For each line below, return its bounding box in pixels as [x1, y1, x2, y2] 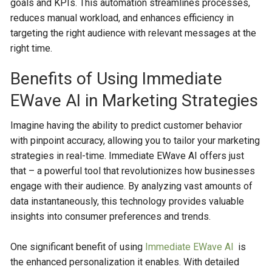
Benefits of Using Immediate [10, 69, 223, 89]
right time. [10, 42, 53, 54]
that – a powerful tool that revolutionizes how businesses [10, 165, 256, 177]
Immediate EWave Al [145, 241, 234, 253]
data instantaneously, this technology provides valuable [10, 195, 245, 207]
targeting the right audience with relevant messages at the [10, 27, 257, 39]
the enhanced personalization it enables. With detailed [10, 256, 240, 268]
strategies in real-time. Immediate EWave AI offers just [10, 150, 245, 161]
